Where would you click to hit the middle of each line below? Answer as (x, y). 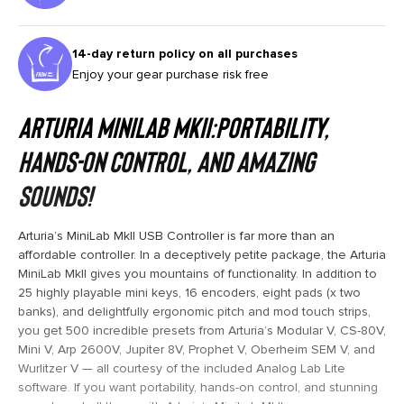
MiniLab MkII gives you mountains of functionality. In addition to (197, 273)
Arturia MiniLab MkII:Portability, (174, 126)
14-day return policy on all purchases (185, 53)
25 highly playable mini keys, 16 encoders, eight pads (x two (189, 292)
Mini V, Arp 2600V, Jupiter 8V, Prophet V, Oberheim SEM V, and (197, 349)
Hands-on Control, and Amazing (166, 160)
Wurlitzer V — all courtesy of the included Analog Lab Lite (182, 368)
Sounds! (55, 194)
